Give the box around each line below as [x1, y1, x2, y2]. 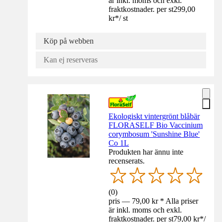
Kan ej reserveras [44, 55, 98, 64]
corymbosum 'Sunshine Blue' [109, 130, 200, 139]
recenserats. [109, 157, 145, 166]
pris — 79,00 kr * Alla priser [109, 197, 199, 206]
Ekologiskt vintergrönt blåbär [109, 112, 200, 121]
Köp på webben [44, 37, 94, 46]
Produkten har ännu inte [109, 148, 184, 157]
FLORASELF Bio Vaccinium [109, 121, 203, 130]
